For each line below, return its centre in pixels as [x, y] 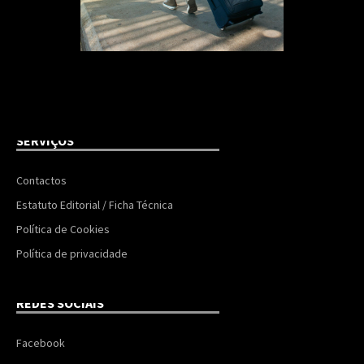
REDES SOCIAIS [60, 303]
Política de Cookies [63, 230]
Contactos [41, 181]
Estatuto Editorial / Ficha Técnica [95, 205]
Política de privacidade [72, 254]
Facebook [41, 343]
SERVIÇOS [45, 141]
